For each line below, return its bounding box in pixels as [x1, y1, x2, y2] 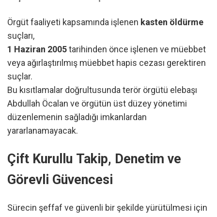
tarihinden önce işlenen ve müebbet [67, 44, 206, 54]
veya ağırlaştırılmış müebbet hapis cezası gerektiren [7, 57, 206, 68]
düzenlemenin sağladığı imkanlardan [7, 111, 147, 122]
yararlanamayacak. [7, 125, 78, 136]
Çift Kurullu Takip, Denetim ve [7, 151, 181, 167]
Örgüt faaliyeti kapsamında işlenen [7, 16, 140, 27]
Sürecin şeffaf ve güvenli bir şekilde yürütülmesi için [7, 202, 207, 213]
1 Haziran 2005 [7, 44, 67, 54]
